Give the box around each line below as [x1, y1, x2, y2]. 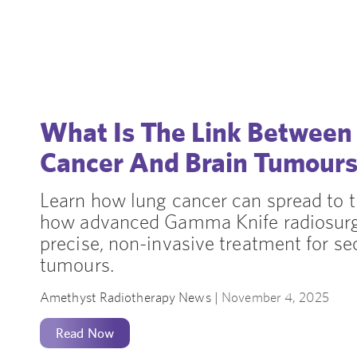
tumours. [40, 253, 114, 277]
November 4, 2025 [222, 289, 329, 306]
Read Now [56, 325, 114, 342]
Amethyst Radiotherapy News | [40, 289, 222, 306]
